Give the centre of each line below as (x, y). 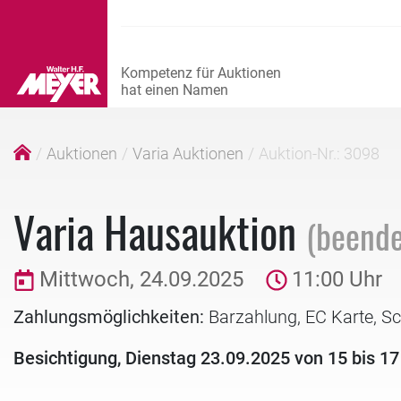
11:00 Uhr (337, 279)
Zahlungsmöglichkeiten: (109, 316)
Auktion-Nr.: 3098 (319, 154)
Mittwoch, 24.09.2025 (141, 279)
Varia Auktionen (188, 154)
